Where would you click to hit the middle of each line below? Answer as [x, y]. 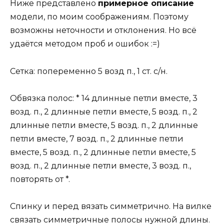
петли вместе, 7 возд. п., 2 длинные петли [97, 138]
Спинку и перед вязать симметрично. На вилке [111, 206]
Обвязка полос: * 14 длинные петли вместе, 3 [104, 98]
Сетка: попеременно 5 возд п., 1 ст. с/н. [89, 71]
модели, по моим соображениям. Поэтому [99, 17]
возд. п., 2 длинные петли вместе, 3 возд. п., [100, 165]
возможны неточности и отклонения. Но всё [103, 30]
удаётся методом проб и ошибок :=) [85, 44]
